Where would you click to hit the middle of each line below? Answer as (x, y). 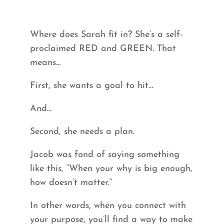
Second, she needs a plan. (82, 131)
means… (45, 62)
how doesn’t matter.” (71, 182)
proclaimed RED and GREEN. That (103, 48)
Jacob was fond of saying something (104, 154)
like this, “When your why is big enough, (111, 168)
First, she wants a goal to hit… (91, 85)
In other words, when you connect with (108, 205)
